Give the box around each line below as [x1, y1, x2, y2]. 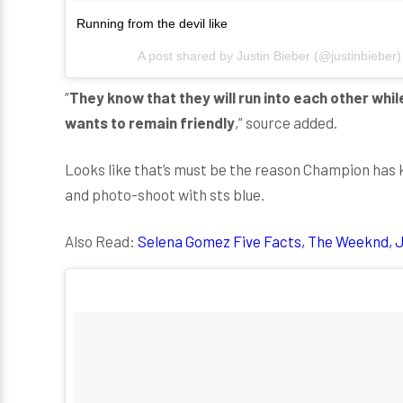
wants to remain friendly [65, 112, 235, 131]
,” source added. [235, 112, 337, 131]
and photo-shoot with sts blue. [65, 184, 264, 203]
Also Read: [65, 231, 138, 250]
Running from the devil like [76, 15, 228, 31]
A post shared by [138, 48, 237, 63]
